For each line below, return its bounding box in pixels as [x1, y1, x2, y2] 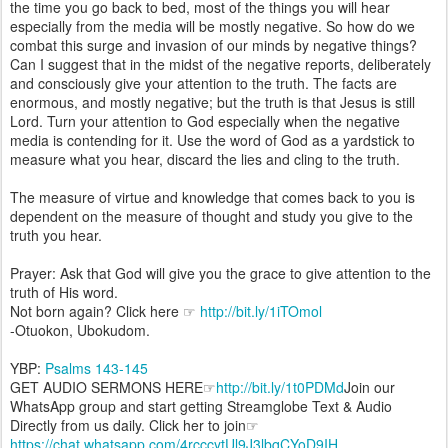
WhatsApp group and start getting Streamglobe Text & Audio [10, 396, 392, 416]
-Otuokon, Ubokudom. [10, 320, 150, 340]
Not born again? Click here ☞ [10, 301, 200, 321]
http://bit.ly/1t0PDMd [216, 377, 344, 397]
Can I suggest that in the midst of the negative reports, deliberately [10, 54, 431, 74]
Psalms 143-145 [45, 358, 148, 378]
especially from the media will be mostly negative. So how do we [10, 16, 415, 36]
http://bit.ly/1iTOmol [200, 301, 322, 321]
